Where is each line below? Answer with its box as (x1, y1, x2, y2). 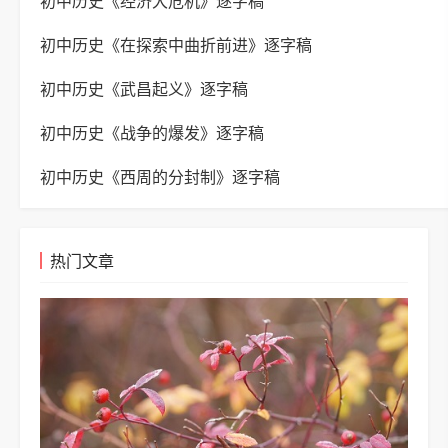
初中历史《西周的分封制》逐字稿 (40, 169, 280, 186)
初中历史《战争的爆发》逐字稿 (40, 125, 264, 142)
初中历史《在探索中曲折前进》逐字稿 (40, 37, 312, 54)
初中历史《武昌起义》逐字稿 (40, 81, 248, 98)
